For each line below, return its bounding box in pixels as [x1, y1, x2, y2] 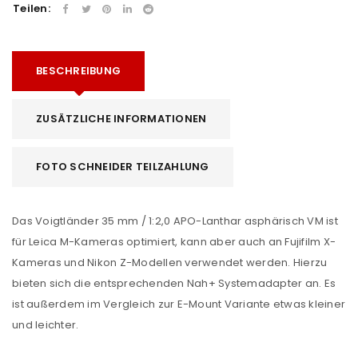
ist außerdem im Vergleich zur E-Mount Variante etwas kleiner [12, 296, 345, 312]
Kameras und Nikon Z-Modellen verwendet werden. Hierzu [12, 254, 328, 270]
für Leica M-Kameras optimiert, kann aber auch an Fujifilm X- [12, 233, 336, 249]
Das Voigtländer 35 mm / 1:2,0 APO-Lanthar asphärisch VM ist [12, 213, 338, 229]
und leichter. [12, 316, 79, 332]
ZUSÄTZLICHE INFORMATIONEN [36, 110, 207, 126]
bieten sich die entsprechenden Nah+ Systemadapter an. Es [12, 275, 336, 291]
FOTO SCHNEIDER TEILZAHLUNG [36, 158, 209, 174]
